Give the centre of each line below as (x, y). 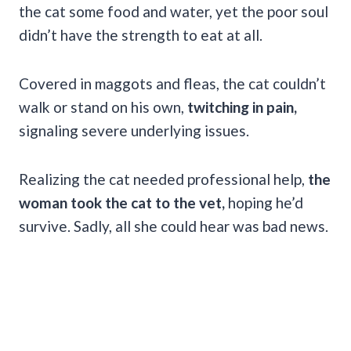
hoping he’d (264, 202)
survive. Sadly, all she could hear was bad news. (175, 226)
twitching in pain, (241, 107)
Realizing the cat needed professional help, (163, 179)
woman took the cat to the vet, (122, 202)
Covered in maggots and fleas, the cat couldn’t (172, 83)
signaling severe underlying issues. (134, 130)
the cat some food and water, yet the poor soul (174, 11)
